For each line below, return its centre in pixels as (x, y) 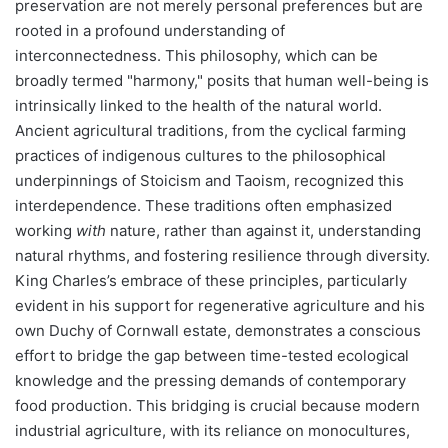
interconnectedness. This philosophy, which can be (196, 55)
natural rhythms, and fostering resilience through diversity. (222, 255)
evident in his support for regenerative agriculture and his (220, 305)
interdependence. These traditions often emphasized (203, 205)
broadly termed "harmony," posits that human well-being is (222, 80)
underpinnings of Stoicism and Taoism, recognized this (209, 180)
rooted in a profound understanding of (150, 30)
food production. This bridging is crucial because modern (217, 405)
